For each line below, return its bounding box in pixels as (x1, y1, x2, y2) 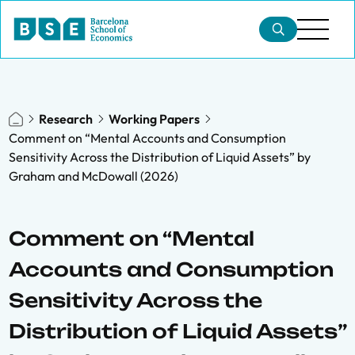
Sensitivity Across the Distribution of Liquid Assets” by (9, 149, 311, 165)
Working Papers (109, 111, 200, 127)
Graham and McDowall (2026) (9, 168, 178, 184)
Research (39, 111, 93, 127)
